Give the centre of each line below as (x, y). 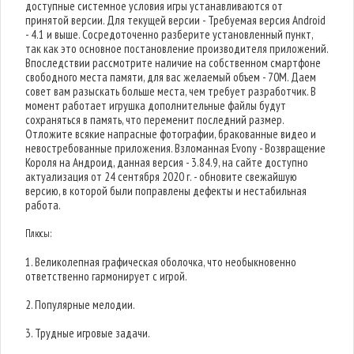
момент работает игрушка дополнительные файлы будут (156, 105)
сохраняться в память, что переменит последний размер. (155, 120)
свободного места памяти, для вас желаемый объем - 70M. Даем (171, 77)
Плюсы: (39, 233)
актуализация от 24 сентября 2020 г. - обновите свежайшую (162, 177)
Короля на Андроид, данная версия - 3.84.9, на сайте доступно (167, 162)
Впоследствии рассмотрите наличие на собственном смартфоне (173, 63)
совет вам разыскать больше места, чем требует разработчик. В (171, 91)
